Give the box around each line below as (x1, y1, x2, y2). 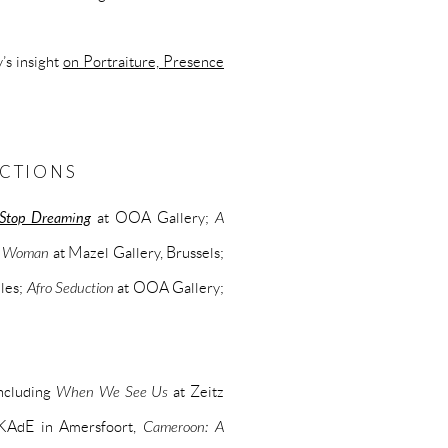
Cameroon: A (143, 416, 225, 436)
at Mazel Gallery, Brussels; (49, 242, 224, 261)
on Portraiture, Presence (62, 51, 225, 70)
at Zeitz (168, 381, 225, 400)
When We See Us (56, 381, 169, 401)
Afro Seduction (26, 277, 115, 297)
